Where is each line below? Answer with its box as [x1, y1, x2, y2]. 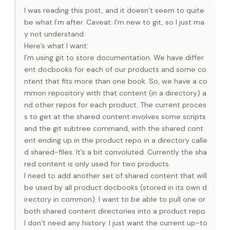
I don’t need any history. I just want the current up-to [24, 218, 207, 227]
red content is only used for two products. [24, 159, 170, 168]
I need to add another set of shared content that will [24, 170, 207, 180]
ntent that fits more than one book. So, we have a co [24, 76, 207, 86]
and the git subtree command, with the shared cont [24, 123, 203, 133]
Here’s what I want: [24, 41, 88, 50]
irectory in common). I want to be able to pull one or [24, 194, 205, 204]
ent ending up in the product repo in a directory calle [24, 135, 207, 145]
